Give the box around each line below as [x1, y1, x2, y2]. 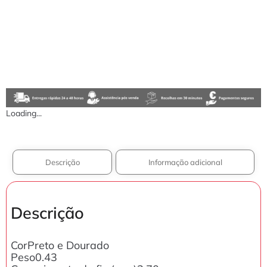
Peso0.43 [11, 250, 57, 265]
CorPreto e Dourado [11, 238, 109, 253]
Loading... [6, 108, 42, 119]
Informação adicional [148, 157, 222, 167]
